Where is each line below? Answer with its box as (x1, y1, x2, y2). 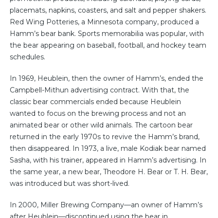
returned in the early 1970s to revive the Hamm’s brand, (10, 132, 200, 142)
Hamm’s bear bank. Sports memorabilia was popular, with (10, 29, 204, 38)
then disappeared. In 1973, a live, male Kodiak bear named (10, 144, 206, 153)
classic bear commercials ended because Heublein (10, 97, 181, 107)
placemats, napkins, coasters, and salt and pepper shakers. (10, 6, 206, 15)
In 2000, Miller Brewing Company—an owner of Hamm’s (10, 200, 202, 210)
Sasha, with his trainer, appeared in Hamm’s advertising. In (10, 156, 206, 165)
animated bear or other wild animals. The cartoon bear (10, 121, 193, 130)
